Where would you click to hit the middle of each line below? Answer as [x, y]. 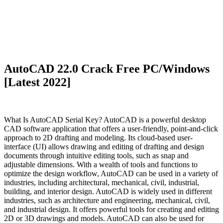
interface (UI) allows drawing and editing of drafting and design [104, 147]
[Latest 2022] [37, 82]
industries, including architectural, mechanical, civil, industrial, [102, 183]
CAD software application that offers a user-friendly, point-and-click [111, 129]
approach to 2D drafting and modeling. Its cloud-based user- [98, 138]
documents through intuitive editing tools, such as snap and [96, 156]
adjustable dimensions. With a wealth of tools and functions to [101, 165]
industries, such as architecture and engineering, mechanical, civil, [107, 201]
